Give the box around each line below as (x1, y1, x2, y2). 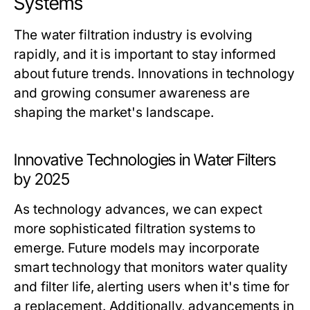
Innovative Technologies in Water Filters (14, 150, 276, 170)
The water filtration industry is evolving (14, 27, 253, 44)
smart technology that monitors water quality (14, 259, 288, 276)
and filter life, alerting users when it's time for (14, 279, 290, 295)
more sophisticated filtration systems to (14, 221, 256, 237)
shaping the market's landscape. (14, 104, 215, 121)
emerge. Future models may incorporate (14, 240, 259, 257)
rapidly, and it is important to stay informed (14, 46, 276, 63)
